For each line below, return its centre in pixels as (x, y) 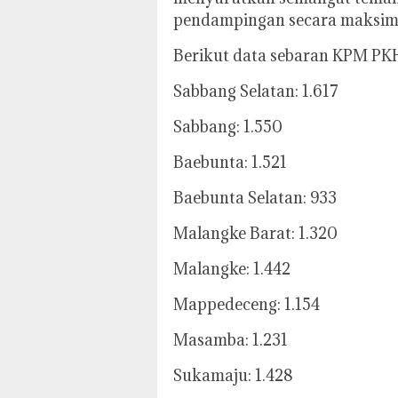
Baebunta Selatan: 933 (255, 198)
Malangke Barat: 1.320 (255, 234)
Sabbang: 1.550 (228, 127)
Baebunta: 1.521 (230, 163)
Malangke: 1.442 (232, 269)
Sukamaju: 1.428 (233, 376)
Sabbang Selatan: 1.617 (256, 92)
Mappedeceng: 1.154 (247, 305)
